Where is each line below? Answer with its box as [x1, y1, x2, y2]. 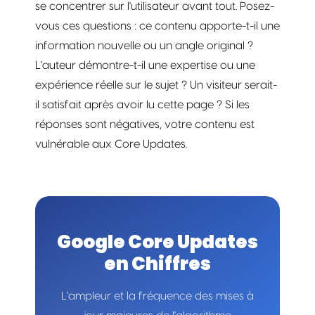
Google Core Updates [57, 229, 258, 255]
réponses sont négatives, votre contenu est [35, 118, 255, 130]
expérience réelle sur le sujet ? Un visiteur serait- [35, 79, 277, 91]
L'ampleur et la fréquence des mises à [61, 290, 254, 302]
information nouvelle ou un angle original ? [35, 39, 253, 51]
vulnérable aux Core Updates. [35, 138, 187, 150]
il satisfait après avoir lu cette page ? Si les [35, 98, 250, 110]
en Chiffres [104, 250, 211, 276]
